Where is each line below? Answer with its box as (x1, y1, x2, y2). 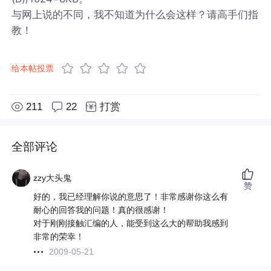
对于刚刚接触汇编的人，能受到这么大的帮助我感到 (33, 218, 229, 229)
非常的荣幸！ (33, 232, 85, 242)
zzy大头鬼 (33, 173, 72, 183)
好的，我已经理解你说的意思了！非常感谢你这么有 (33, 192, 229, 202)
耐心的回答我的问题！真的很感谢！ (33, 205, 169, 215)
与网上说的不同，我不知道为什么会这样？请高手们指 (11, 8, 259, 21)
